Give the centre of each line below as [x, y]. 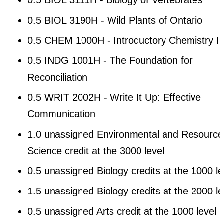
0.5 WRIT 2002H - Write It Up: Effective [114, 97]
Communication [61, 114]
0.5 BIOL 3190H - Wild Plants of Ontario [115, 20]
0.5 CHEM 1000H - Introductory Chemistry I [123, 40]
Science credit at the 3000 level [96, 151]
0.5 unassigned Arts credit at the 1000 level [122, 211]
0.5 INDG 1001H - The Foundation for [110, 60]
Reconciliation [57, 77]
